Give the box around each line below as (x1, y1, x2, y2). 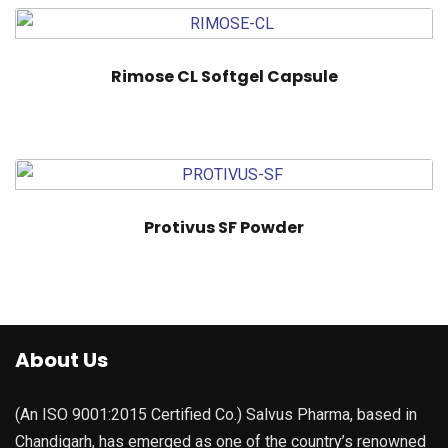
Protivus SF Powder (144, 215, 304, 239)
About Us (15, 345, 108, 374)
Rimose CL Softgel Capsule (110, 64, 338, 88)
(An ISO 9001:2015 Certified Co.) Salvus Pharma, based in (15, 404, 417, 424)
